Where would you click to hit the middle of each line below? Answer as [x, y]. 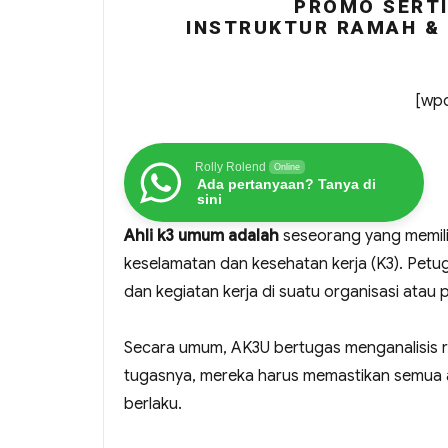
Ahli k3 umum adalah [201, 236]
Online [287, 167]
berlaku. [153, 404]
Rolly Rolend [230, 167]
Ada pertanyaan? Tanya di [286, 184]
